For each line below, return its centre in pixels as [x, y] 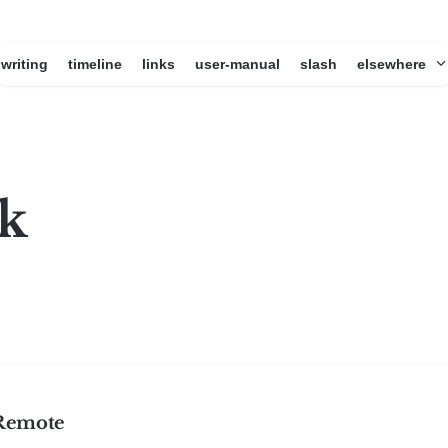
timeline [94, 64]
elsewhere [393, 64]
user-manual [237, 64]
